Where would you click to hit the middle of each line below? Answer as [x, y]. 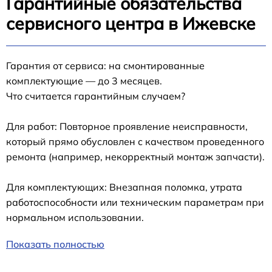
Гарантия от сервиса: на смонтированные [105, 66]
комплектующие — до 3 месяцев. [84, 81]
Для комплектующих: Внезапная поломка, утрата [124, 187]
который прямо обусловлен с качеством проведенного [135, 142]
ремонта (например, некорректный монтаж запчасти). [135, 157]
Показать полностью [55, 244]
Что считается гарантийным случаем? [96, 96]
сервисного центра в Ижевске [131, 24]
